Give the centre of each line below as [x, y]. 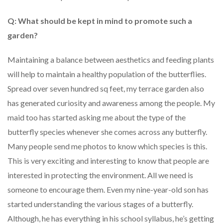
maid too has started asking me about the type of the [97, 117]
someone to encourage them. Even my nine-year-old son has [108, 190]
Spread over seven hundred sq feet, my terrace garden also [106, 89]
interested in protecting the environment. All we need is [100, 175]
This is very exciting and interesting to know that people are [108, 161]
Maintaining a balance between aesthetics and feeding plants [111, 60]
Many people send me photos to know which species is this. [107, 146]
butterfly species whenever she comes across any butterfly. [107, 132]
